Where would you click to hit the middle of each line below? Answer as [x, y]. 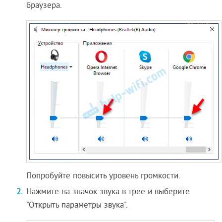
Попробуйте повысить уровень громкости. [104, 177]
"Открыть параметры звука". [77, 206]
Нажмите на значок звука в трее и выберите [108, 193]
